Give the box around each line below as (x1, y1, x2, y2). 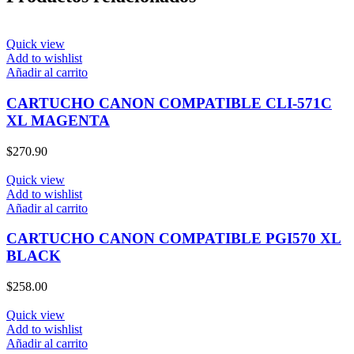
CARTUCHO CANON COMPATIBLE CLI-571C (6, 94, 332, 111)
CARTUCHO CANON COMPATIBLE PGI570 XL (6, 230, 341, 247)
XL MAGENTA (6, 111, 110, 129)
